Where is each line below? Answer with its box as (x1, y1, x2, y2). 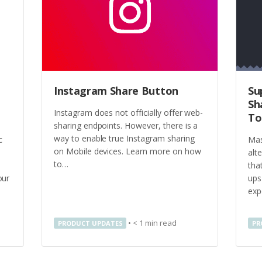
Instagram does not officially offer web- (54, 106, 204, 118)
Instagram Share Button (54, 84, 178, 98)
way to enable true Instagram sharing (54, 132, 195, 144)
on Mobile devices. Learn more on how (54, 145, 201, 157)
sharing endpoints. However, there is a (54, 119, 198, 131)
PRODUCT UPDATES (57, 219, 123, 227)
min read (145, 218, 177, 228)
